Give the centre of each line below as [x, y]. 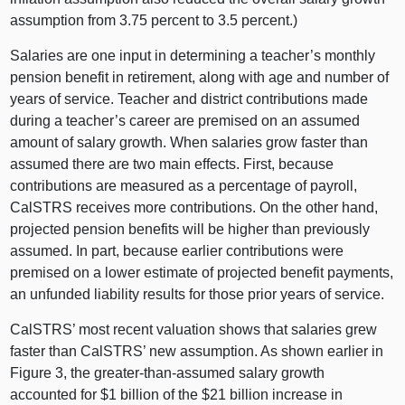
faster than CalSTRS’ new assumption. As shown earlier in [197, 351]
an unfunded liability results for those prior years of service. [198, 294]
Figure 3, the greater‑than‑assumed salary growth [168, 372]
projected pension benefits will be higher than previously [190, 229]
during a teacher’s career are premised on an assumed [185, 120]
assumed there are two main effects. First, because [172, 164]
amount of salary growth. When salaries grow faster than [189, 142]
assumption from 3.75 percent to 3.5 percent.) [154, 20]
